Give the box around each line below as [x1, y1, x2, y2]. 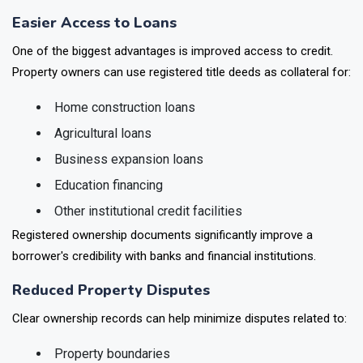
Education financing [54, 199, 163, 215]
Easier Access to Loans [12, 34, 177, 54]
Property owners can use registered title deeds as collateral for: [12, 86, 351, 101]
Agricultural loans [54, 147, 152, 163]
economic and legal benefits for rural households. [12, 2, 276, 18]
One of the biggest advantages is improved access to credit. [12, 65, 333, 80]
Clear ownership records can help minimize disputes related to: [12, 332, 347, 348]
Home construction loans [54, 121, 195, 137]
